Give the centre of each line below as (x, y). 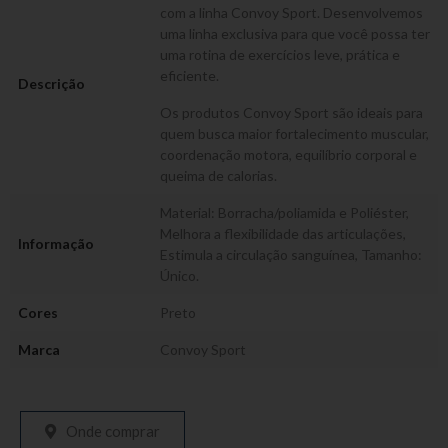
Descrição (51, 83)
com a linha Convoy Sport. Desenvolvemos (291, 12)
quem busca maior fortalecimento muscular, (294, 133)
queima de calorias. (218, 175)
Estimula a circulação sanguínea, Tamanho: (291, 254)
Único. (179, 275)
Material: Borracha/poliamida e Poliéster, (284, 212)
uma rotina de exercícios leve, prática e (280, 54)
